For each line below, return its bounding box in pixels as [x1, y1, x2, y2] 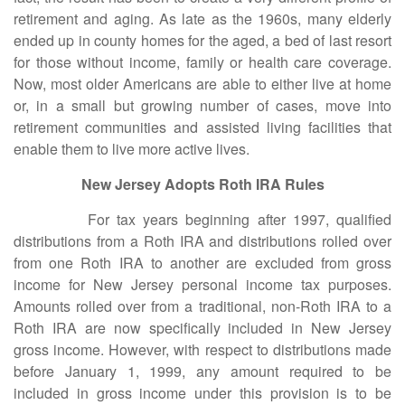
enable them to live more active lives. [14, 138, 250, 159]
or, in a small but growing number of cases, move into [14, 95, 391, 116]
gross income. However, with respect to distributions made [14, 339, 391, 360]
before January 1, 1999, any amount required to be [14, 361, 391, 381]
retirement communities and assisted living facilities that [14, 117, 391, 137]
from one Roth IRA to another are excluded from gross [14, 252, 391, 273]
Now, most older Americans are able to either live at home [14, 73, 391, 94]
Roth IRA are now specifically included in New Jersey [14, 317, 391, 338]
